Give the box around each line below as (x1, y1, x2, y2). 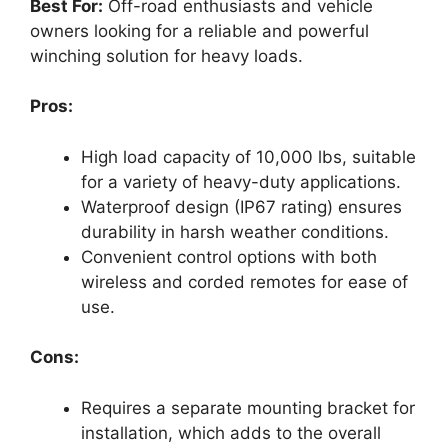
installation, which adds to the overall (81, 422, 381, 443)
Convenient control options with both (81, 246, 377, 267)
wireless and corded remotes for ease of (81, 271, 408, 292)
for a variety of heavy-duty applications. (81, 171, 401, 192)
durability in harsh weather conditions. (81, 221, 389, 242)
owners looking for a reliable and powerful (30, 20, 369, 41)
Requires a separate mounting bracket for (81, 397, 415, 418)
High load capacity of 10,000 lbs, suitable (81, 146, 416, 167)
